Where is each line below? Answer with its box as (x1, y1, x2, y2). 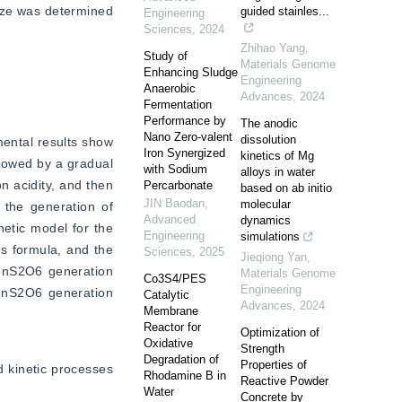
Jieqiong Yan (240, 250, 307, 264)
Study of (144, 49, 188, 63)
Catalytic (144, 288, 189, 301)
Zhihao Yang (240, 41, 305, 55)
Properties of (240, 358, 307, 371)
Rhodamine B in (144, 369, 226, 382)
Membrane (144, 304, 198, 318)
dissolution (240, 133, 296, 146)
